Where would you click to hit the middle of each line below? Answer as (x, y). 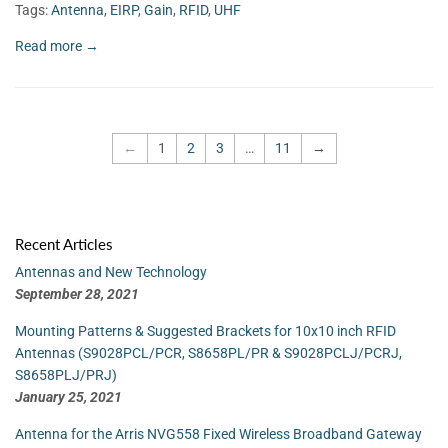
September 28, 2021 (77, 294)
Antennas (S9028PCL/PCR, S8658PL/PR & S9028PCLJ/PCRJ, (208, 353)
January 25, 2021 (68, 397)
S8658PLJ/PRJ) (66, 375)
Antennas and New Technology (111, 272)
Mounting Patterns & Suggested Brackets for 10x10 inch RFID (205, 331)
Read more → (57, 45)
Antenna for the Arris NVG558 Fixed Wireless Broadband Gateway (218, 434)
